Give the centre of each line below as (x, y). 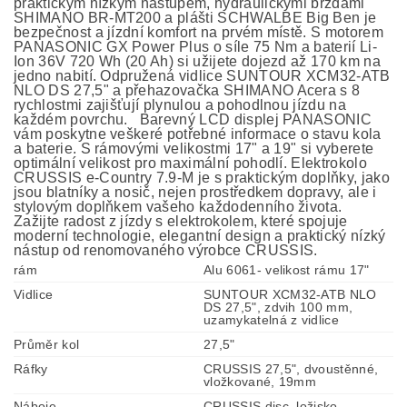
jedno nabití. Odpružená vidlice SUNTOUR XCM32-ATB (202, 75)
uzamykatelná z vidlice (272, 319)
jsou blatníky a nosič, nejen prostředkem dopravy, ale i (195, 192)
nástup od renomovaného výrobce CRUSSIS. (166, 250)
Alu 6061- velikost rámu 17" (287, 269)
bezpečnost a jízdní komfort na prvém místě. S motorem (199, 32)
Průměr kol (47, 344)
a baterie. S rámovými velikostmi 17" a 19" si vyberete (194, 148)
